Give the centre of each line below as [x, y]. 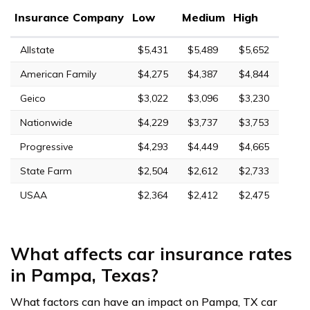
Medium [203, 18]
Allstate [37, 50]
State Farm [46, 171]
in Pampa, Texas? [84, 275]
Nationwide [46, 123]
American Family [58, 74]
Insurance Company [69, 18]
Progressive [47, 147]
